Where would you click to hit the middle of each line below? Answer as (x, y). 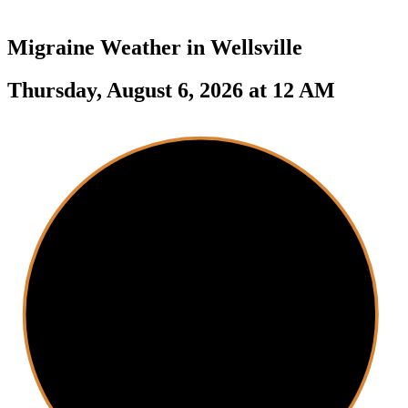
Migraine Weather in (109, 47)
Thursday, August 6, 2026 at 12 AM (171, 90)
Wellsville (256, 47)
